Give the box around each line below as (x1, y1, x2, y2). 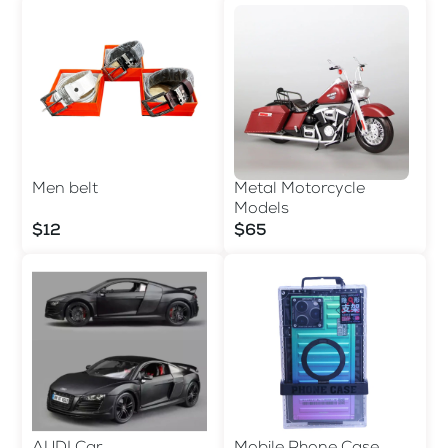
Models (234, 201, 289, 218)
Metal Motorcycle (234, 181, 365, 198)
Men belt (32, 181, 98, 198)
